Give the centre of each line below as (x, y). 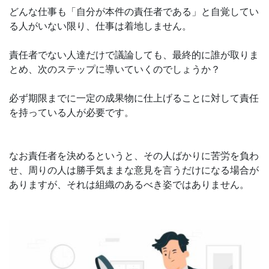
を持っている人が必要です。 (71, 113)
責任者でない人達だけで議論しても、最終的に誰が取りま (134, 55)
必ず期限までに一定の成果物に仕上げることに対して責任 (134, 98)
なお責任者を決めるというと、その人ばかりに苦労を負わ (134, 156)
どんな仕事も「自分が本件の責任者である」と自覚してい (134, 12)
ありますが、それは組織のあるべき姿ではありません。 (129, 185)
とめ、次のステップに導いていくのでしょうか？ (115, 69)
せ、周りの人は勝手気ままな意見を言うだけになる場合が (134, 170)
